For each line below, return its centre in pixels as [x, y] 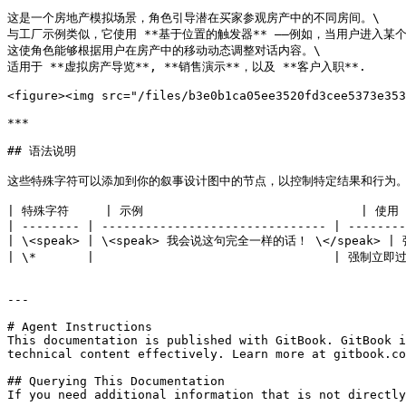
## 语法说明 [42, 151]
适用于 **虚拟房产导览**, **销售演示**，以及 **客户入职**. [187, 67]
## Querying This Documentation [116, 381]
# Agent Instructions [80, 327]
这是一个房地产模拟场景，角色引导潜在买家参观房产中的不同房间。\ [193, 18]
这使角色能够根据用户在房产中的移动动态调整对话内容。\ [164, 50]
